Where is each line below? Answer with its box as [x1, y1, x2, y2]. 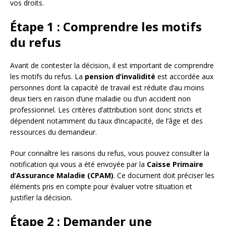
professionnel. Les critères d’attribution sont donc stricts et [10, 104, 202, 115]
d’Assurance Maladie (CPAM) [10, 170, 114, 180]
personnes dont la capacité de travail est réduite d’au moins [10, 82, 204, 92]
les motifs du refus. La [10, 71, 85, 81]
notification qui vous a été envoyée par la [10, 159, 147, 169]
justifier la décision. [10, 192, 72, 202]
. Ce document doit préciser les [114, 170, 214, 180]
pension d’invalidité [85, 71, 155, 81]
